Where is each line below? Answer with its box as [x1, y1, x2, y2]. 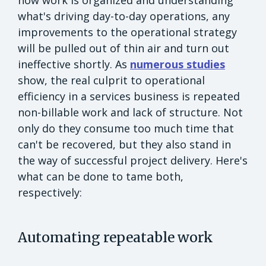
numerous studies [130, 56, 225, 71]
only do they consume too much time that [18, 121, 234, 135]
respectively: [18, 185, 82, 199]
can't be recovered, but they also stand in [18, 137, 231, 151]
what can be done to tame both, [18, 169, 183, 183]
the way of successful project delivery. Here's [18, 153, 248, 167]
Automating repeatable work [18, 228, 213, 246]
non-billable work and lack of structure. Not [18, 104, 243, 119]
